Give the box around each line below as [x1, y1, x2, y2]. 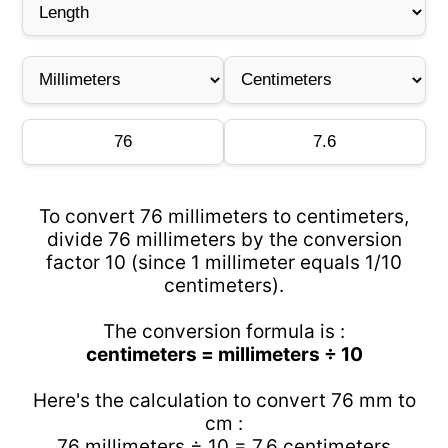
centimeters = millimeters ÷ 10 [85, 343, 363, 366]
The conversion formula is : [103, 320, 345, 343]
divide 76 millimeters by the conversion [46, 228, 402, 251]
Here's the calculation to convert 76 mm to [32, 389, 416, 412]
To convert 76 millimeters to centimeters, [39, 205, 409, 228]
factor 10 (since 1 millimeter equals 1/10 [46, 251, 402, 274]
